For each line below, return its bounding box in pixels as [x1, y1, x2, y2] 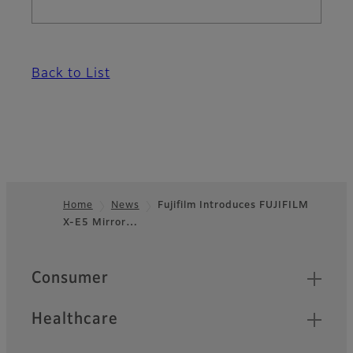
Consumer [32, 270, 109, 287]
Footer [6, 222, 68, 242]
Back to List [32, 68, 110, 81]
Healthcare [32, 311, 118, 328]
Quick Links [31, 264, 119, 280]
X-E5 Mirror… [63, 218, 138, 229]
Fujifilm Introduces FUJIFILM [157, 201, 309, 211]
